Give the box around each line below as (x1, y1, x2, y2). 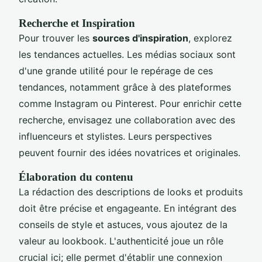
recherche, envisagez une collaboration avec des (19, 113, 235, 126)
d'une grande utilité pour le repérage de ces (19, 64, 213, 77)
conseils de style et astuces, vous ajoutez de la (19, 218, 227, 230)
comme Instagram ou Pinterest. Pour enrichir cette (19, 97, 242, 109)
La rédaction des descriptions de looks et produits (19, 185, 243, 198)
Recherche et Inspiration (19, 16, 135, 29)
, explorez (188, 32, 232, 44)
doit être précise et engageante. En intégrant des (19, 202, 236, 214)
